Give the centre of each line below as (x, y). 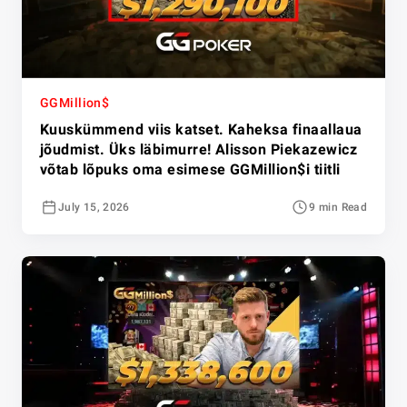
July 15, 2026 (94, 208)
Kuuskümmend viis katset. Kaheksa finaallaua (201, 130)
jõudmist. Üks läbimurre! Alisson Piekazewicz (199, 150)
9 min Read (338, 208)
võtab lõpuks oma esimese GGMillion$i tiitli (190, 170)
